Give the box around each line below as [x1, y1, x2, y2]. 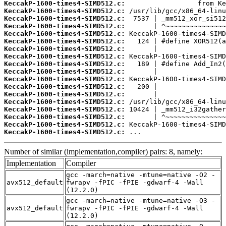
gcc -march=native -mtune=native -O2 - [66, 171, 215, 179]
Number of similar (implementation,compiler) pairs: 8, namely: [4, 147, 202, 156]
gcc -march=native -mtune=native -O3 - [66, 196, 215, 204]
